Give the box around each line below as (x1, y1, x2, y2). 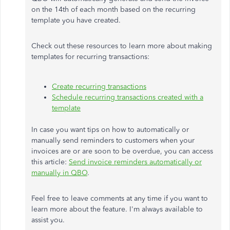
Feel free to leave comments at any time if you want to (31, 194, 208, 203)
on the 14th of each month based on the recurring (31, 5, 196, 14)
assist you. (31, 215, 65, 224)
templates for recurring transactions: (31, 52, 149, 61)
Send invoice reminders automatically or (69, 157, 202, 166)
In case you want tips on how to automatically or (31, 125, 189, 134)
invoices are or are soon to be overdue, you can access (31, 146, 213, 156)
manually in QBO (31, 168, 87, 177)
